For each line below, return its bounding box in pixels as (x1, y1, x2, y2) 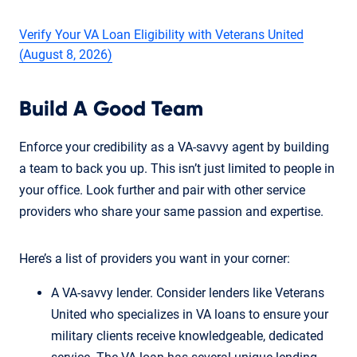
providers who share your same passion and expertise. (19, 203, 324, 219)
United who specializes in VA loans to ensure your (51, 306, 328, 322)
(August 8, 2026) (19, 46, 112, 62)
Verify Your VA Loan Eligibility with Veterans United (19, 26, 304, 42)
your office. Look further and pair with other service (19, 182, 305, 198)
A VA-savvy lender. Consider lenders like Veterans (51, 284, 324, 300)
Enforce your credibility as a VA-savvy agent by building (19, 139, 329, 155)
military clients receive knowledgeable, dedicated (51, 328, 324, 343)
